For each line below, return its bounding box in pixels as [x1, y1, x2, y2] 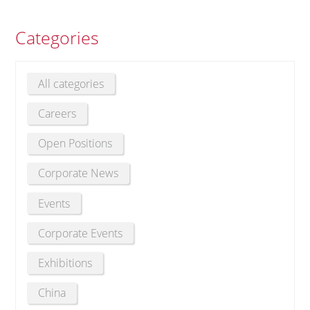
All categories [38, 75, 104, 91]
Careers [38, 105, 77, 121]
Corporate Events [38, 225, 123, 241]
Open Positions [38, 136, 113, 152]
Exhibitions [38, 255, 93, 271]
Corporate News [38, 165, 119, 181]
